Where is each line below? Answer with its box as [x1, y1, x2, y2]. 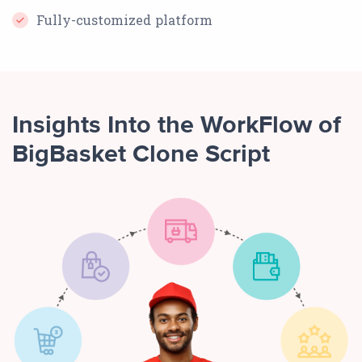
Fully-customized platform [36, 11, 213, 29]
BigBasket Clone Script [12, 142, 270, 168]
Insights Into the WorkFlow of [12, 113, 341, 139]
